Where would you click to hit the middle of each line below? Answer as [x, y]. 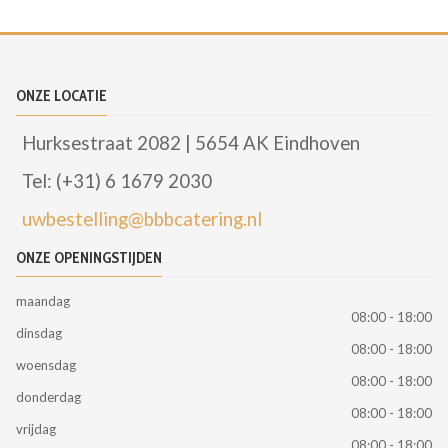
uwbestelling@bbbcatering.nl [141, 218]
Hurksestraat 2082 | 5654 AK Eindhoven [190, 142]
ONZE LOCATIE [61, 95]
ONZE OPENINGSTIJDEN [89, 257]
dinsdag [39, 333]
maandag [43, 301]
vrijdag [36, 429]
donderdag [48, 397]
